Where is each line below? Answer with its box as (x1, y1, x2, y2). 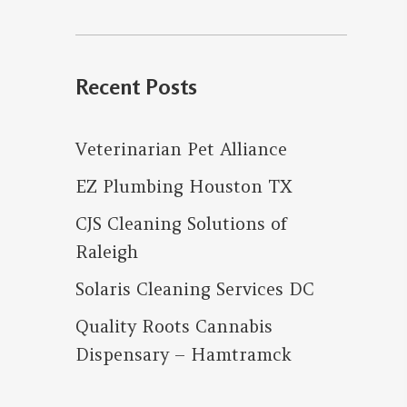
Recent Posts (74, 74, 197, 101)
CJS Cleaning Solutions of (74, 213, 287, 235)
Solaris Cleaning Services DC (74, 278, 314, 301)
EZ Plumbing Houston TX (74, 175, 293, 198)
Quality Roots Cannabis (74, 315, 273, 338)
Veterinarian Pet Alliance (74, 138, 287, 161)
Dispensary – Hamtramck (74, 343, 292, 366)
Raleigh (74, 241, 138, 263)
